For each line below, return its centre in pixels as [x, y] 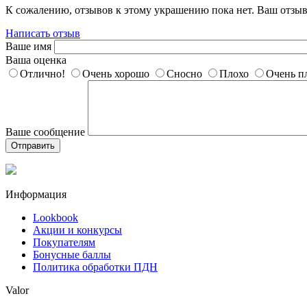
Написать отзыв [43, 34]
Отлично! [42, 74]
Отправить [33, 146]
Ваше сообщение [45, 132]
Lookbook [56, 218]
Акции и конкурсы [77, 230]
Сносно [184, 74]
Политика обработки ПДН [95, 267]
